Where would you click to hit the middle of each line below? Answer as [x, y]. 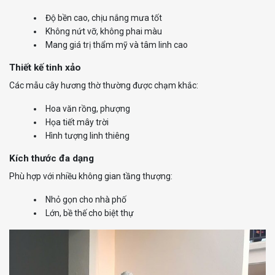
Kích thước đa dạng [52, 159]
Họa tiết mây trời [77, 122]
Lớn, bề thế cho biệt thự [90, 213]
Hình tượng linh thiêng [87, 136]
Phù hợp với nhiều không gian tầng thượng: [91, 176]
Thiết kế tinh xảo [45, 68]
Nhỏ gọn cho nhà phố [86, 200]
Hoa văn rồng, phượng [88, 109]
